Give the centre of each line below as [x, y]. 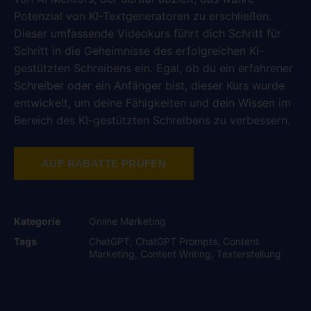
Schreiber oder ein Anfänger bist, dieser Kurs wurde [149, 86]
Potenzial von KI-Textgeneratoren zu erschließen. [143, 16]
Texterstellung [249, 253]
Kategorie [37, 221]
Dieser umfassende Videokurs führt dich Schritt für [148, 34]
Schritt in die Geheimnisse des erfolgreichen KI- [139, 51]
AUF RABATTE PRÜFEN [104, 163]
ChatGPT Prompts [176, 241]
